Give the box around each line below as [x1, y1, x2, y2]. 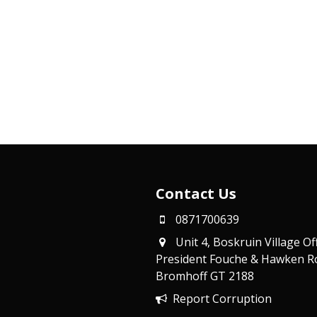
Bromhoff [155, 268, 210, 284]
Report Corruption [172, 291, 272, 307]
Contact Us [155, 184, 236, 204]
